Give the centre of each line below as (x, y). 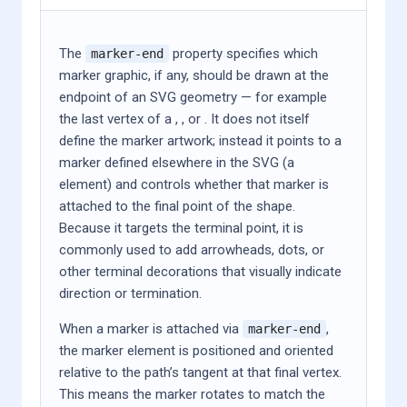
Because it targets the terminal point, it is (181, 228)
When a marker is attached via (151, 329)
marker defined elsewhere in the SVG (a (177, 163)
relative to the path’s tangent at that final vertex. (200, 372)
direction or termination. (130, 293)
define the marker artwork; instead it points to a (200, 141)
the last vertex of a (117, 119)
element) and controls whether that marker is (194, 184)
